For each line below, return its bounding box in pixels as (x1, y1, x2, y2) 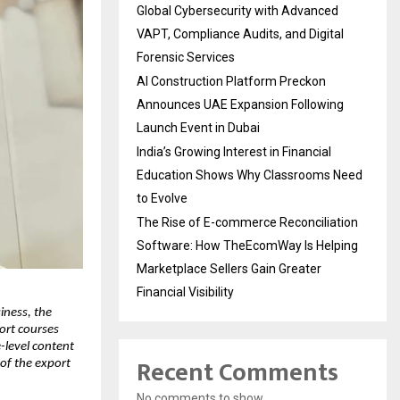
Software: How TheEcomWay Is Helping (137, 238, 358, 254)
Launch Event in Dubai (137, 121, 260, 136)
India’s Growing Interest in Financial (137, 145, 331, 160)
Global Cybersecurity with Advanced (137, 4, 338, 19)
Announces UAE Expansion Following (137, 97, 344, 112)
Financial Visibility (137, 285, 234, 300)
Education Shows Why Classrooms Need (137, 168, 362, 183)
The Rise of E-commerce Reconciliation (137, 215, 358, 230)
